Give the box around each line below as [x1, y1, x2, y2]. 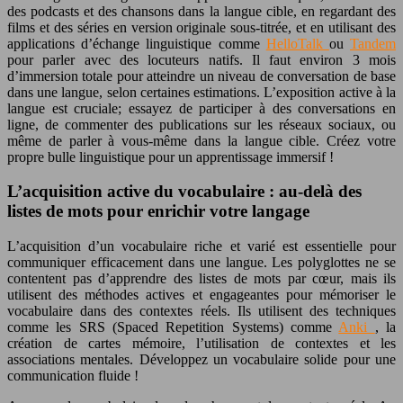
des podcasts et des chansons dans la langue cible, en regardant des [7, 3, 396, 19]
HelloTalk [265, 35, 329, 51]
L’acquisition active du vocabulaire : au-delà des [7, 182, 362, 201]
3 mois [352, 51, 397, 67]
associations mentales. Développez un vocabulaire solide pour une [7, 352, 396, 368]
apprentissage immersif [196, 148, 329, 165]
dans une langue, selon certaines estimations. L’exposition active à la [7, 84, 396, 100]
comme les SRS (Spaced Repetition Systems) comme [7, 319, 339, 336]
